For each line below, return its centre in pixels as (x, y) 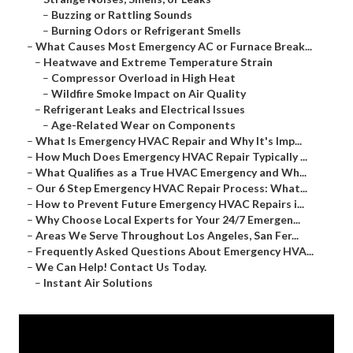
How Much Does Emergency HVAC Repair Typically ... (171, 157)
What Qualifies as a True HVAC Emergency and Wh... (171, 173)
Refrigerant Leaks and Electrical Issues (144, 110)
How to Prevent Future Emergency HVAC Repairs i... (170, 204)
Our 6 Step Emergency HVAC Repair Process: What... (171, 188)
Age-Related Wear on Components (143, 125)
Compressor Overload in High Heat (143, 78)
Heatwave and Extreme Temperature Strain (158, 62)
